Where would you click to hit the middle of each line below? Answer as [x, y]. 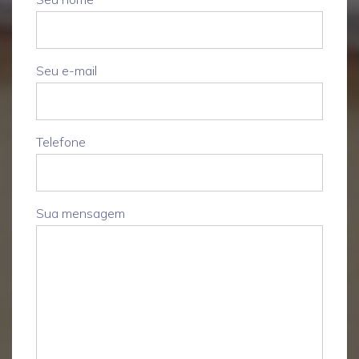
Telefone [61, 142]
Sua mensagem [81, 213]
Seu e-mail [67, 71]
